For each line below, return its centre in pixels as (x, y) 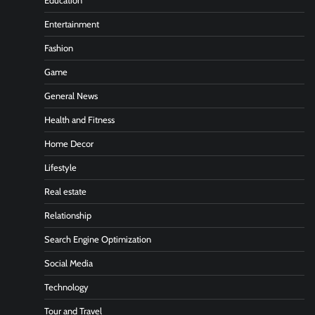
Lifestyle (60, 168)
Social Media (69, 264)
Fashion (59, 49)
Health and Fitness (79, 120)
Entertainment (72, 25)
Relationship (68, 216)
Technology (66, 288)
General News (71, 96)
